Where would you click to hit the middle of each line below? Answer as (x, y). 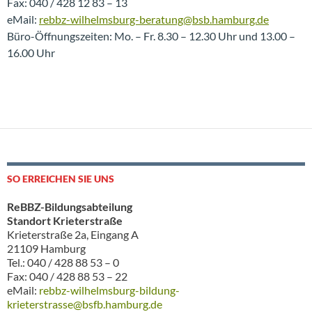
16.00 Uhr (31, 53)
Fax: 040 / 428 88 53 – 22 (67, 276)
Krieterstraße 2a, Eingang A (73, 234)
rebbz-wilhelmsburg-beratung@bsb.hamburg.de (154, 19)
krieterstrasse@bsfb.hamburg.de (85, 304)
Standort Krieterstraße (65, 220)
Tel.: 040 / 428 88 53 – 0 (63, 262)
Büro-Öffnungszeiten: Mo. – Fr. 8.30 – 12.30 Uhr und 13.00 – (151, 36)
